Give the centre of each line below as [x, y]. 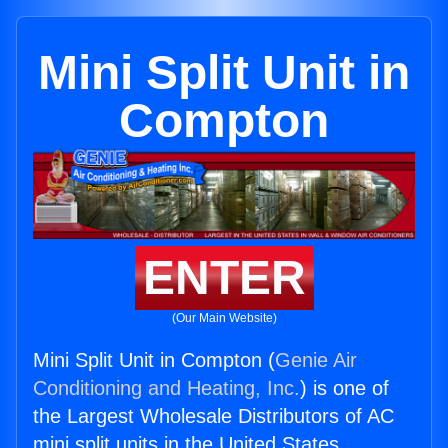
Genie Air [316, 360]
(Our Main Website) [224, 318]
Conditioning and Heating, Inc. [166, 388]
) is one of [344, 388]
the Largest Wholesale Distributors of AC [213, 416]
